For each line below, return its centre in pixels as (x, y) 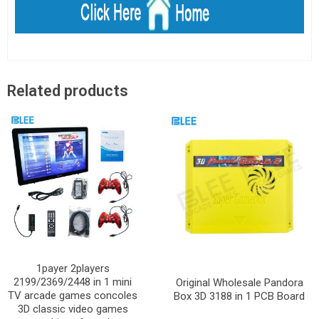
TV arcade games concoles (73, 296)
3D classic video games (73, 309)
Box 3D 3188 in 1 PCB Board (239, 297)
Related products (68, 90)
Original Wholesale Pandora (239, 283)
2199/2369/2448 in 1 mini (73, 282)
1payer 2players (73, 269)
